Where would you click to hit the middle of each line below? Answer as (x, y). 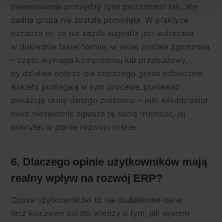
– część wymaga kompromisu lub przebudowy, (99, 60)
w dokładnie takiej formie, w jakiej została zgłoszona (110, 47)
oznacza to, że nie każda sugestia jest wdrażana (102, 33)
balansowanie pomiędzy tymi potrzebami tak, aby (105, 7)
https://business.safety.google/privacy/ (116, 38)
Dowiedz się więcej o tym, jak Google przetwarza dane (106, 26)
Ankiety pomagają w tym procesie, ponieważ (95, 87)
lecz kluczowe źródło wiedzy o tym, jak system (100, 213)
